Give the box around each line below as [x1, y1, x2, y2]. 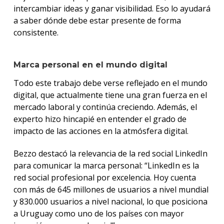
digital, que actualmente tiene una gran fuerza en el [13, 89, 207, 100]
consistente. [13, 26, 58, 38]
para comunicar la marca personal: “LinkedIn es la [13, 159, 199, 171]
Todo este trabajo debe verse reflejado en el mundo [13, 77, 207, 88]
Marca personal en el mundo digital [13, 59, 167, 69]
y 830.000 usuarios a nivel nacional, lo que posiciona [13, 195, 207, 207]
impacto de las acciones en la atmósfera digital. [13, 125, 188, 136]
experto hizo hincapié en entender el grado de [13, 113, 186, 124]
